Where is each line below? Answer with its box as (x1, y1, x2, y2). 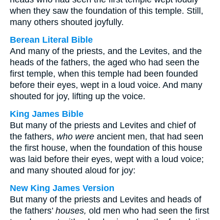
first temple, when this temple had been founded (10, 69, 198, 79)
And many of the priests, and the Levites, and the (10, 46, 202, 56)
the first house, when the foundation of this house (10, 143, 202, 153)
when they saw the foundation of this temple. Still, (10, 6, 203, 16)
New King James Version (10, 183, 114, 193)
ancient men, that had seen (94, 132, 203, 141)
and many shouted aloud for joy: (10, 165, 136, 175)
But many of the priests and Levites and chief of (10, 120, 196, 130)
